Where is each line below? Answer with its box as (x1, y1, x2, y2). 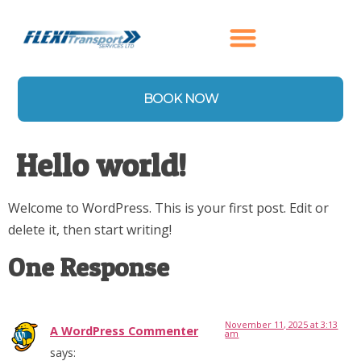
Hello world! (16, 144, 186, 185)
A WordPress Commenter (50, 322, 198, 338)
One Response (8, 251, 169, 283)
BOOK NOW (143, 90, 218, 106)
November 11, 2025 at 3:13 (225, 317, 338, 330)
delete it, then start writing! (8, 220, 172, 239)
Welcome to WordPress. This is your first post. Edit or (8, 198, 329, 217)
